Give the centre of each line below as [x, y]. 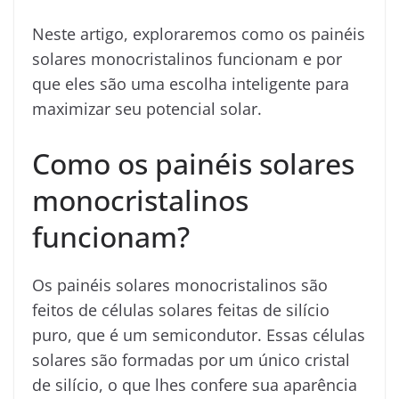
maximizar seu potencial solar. [147, 108]
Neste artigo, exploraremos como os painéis [199, 33]
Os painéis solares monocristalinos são [180, 285]
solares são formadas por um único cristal [191, 359]
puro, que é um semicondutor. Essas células [199, 334]
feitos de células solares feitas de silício [181, 309]
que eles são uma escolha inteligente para [191, 83]
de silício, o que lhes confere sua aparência [195, 384]
